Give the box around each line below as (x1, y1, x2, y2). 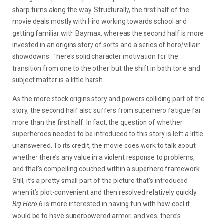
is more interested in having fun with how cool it (43, 200, 190, 208)
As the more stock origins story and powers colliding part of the (12, 94, 205, 103)
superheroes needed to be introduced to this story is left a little (12, 129, 203, 138)
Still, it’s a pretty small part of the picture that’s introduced (12, 176, 188, 184)
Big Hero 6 (12, 200, 43, 208)
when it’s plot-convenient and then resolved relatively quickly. (12, 188, 198, 196)
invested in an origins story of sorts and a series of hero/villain (12, 40, 201, 49)
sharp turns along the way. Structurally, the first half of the (12, 5, 189, 14)
